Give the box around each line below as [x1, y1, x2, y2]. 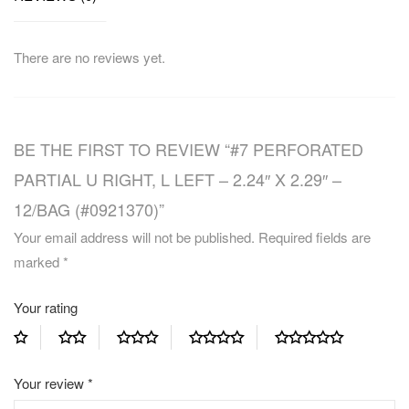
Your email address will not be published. [14, 227, 255, 247]
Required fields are [258, 227, 371, 247]
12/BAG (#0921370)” [14, 197, 164, 222]
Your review [14, 373, 88, 393]
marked [14, 252, 63, 272]
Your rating [14, 298, 78, 318]
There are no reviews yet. [14, 47, 165, 68]
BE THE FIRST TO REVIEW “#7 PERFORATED [14, 137, 363, 162]
